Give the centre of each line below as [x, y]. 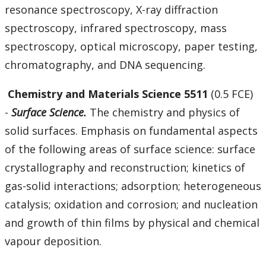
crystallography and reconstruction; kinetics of [125, 168]
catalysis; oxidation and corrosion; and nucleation [131, 205]
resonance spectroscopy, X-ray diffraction [111, 10]
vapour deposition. [53, 241]
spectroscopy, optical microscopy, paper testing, [131, 47]
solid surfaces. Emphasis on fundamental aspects [131, 131]
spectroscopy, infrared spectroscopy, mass [116, 28]
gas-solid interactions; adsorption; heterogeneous [133, 186]
